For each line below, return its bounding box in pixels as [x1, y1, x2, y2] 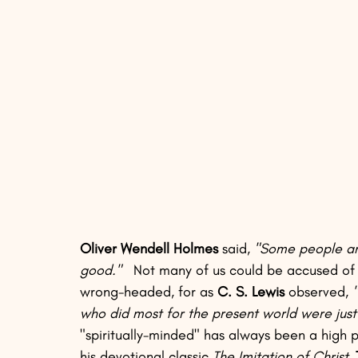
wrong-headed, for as [80, 283, 217, 301]
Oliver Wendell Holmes [80, 240, 218, 258]
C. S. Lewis [217, 283, 284, 301]
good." [80, 261, 121, 280]
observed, [284, 283, 352, 301]
